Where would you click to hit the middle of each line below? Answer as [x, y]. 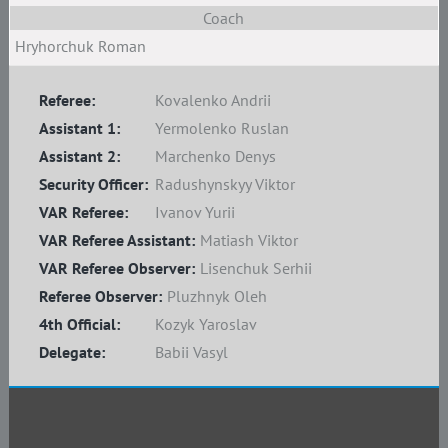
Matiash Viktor [248, 240]
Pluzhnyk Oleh [216, 296]
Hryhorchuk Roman [80, 46]
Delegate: [71, 352]
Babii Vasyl [191, 352]
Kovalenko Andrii [212, 100]
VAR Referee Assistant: [116, 240]
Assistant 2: [79, 156]
